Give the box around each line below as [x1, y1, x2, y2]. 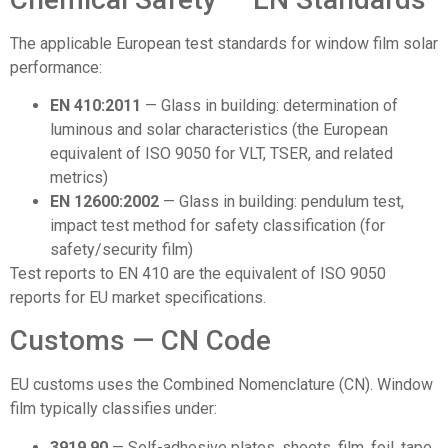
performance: [10, 57, 102, 77]
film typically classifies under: [10, 399, 217, 419]
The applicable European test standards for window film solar [10, 33, 438, 53]
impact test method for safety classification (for [50, 216, 385, 236]
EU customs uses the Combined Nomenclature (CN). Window [10, 375, 433, 395]
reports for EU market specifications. [10, 288, 266, 308]
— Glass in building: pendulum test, [159, 192, 404, 212]
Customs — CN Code [10, 324, 271, 358]
